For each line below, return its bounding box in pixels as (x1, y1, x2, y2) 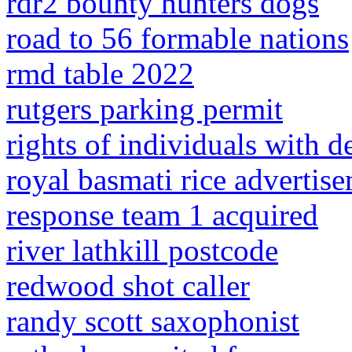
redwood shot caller (6, 269, 250, 302)
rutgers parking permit (6, 92, 283, 126)
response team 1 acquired (6, 198, 318, 232)
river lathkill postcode (6, 233, 278, 267)
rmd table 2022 (6, 57, 194, 90)
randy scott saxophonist (6, 304, 299, 338)
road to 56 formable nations (6, 21, 349, 55)
